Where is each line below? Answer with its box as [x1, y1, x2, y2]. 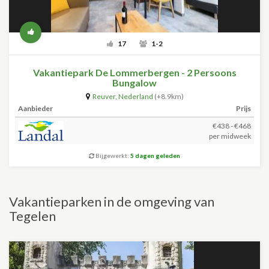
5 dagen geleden [130, 152, 180, 159]
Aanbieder [18, 104, 53, 113]
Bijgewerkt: [94, 152, 130, 159]
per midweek [209, 131, 251, 141]
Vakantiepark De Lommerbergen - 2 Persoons [32, 67, 237, 78]
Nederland [118, 92, 153, 101]
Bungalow [112, 77, 157, 88]
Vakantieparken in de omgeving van [9, 193, 214, 210]
